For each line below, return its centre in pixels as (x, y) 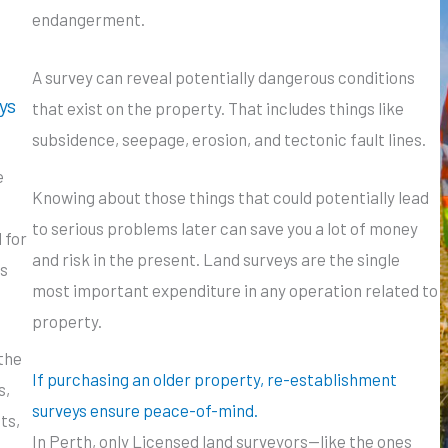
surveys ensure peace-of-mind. (145, 410)
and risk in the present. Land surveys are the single (216, 259)
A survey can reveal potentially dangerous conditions (223, 76)
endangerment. (88, 18)
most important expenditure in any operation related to (235, 290)
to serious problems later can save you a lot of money (225, 228)
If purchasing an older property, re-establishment (214, 379)
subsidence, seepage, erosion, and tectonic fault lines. (229, 138)
